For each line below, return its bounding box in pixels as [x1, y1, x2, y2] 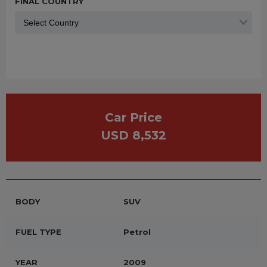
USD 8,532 [101, 128, 166, 142]
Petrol [123, 227, 151, 237]
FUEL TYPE [15, 227, 61, 237]
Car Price [105, 110, 162, 125]
